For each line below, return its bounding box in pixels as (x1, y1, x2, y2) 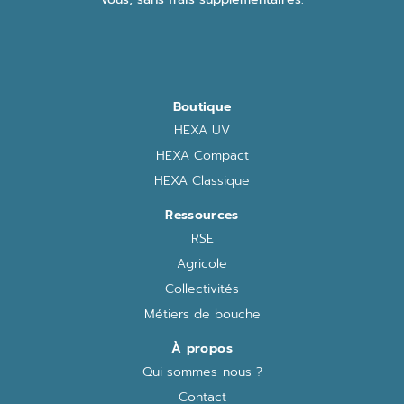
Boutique (172, 96, 232, 116)
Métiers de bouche (143, 304, 261, 324)
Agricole (177, 253, 227, 273)
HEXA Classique (154, 170, 250, 190)
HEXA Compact (155, 145, 249, 165)
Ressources (165, 205, 239, 225)
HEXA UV (174, 120, 230, 140)
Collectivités (165, 279, 239, 298)
